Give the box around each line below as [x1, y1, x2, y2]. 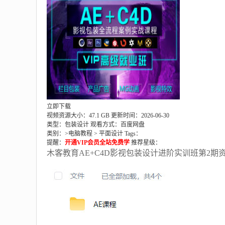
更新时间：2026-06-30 [111, 112, 169, 119]
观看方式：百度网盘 [89, 121, 145, 128]
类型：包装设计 [47, 121, 89, 128]
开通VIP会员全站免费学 [65, 139, 130, 146]
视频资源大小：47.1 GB [47, 112, 109, 119]
